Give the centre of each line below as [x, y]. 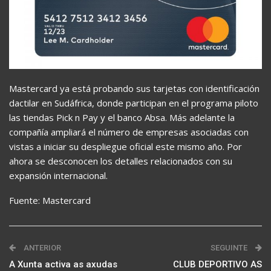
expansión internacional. [58, 175]
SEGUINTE [230, 247]
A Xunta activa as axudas [63, 264]
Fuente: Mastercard [50, 200]
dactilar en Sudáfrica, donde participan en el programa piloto [134, 103]
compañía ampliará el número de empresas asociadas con [129, 132]
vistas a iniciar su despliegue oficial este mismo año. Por [126, 146]
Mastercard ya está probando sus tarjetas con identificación [134, 88]
